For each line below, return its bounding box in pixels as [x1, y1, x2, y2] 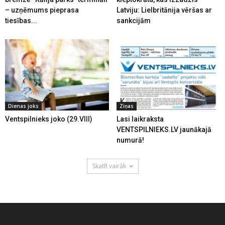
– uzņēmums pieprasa [5, 6, 79, 15]
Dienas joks [8, 102, 39, 110]
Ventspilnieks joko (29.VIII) [5, 115, 92, 124]
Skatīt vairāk [92, 162, 126, 171]
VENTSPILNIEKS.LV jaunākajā [116, 126, 211, 134]
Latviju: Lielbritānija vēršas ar [116, 6, 212, 15]
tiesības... [5, 17, 37, 25]
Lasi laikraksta [116, 115, 164, 124]
